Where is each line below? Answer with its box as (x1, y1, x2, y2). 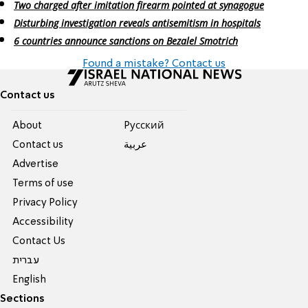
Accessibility (12, 217, 74, 227)
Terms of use (12, 178, 74, 188)
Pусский (123, 120, 164, 131)
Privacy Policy (12, 197, 78, 208)
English (12, 274, 47, 285)
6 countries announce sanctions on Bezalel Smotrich (14, 34, 238, 47)
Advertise (12, 159, 59, 169)
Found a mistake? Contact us (82, 58, 225, 69)
